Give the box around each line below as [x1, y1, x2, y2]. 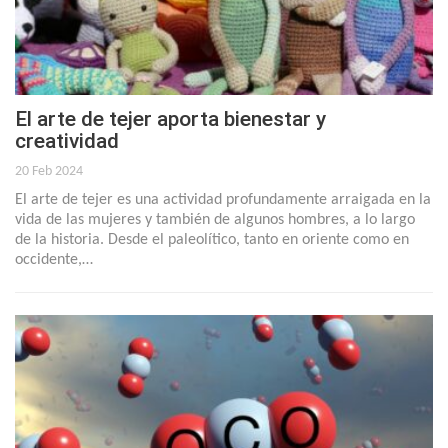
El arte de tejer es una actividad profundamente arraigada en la [15, 191, 431, 208]
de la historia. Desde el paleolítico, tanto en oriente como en [15, 231, 409, 248]
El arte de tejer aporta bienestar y [15, 106, 326, 131]
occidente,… [15, 251, 93, 268]
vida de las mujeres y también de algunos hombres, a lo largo [15, 211, 415, 228]
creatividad [15, 128, 119, 153]
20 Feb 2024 [15, 163, 83, 179]
